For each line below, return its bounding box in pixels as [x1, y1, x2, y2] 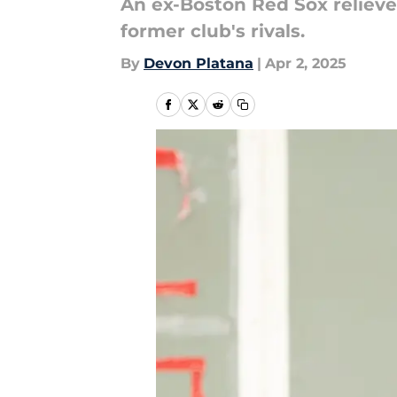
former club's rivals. [121, 20, 305, 42]
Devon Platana [144, 55, 253, 72]
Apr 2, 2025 [265, 55, 346, 72]
